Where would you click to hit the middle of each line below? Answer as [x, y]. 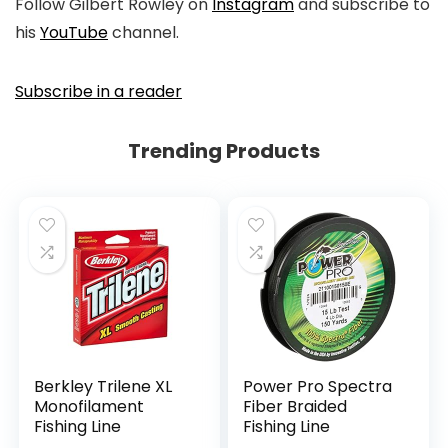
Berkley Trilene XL [103, 386]
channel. [143, 32]
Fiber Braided [295, 406]
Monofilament [89, 406]
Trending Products [224, 150]
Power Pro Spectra [318, 386]
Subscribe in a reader [98, 91]
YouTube [74, 32]
